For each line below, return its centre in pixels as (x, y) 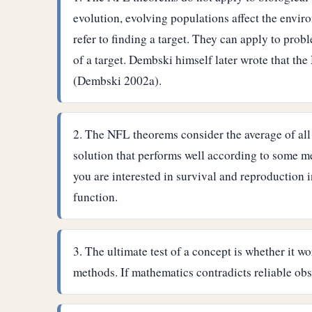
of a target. (101, 59)
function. (96, 197)
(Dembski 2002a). (118, 80)
